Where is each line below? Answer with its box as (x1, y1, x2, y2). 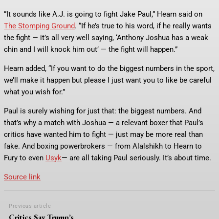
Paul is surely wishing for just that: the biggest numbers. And (4, 106, 201, 115)
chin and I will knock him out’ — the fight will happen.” (4, 44, 177, 54)
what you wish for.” (4, 87, 65, 96)
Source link (4, 172, 41, 181)
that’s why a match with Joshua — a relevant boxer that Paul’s (4, 118, 203, 127)
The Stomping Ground (4, 21, 75, 30)
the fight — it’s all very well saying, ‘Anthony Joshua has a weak (4, 33, 208, 42)
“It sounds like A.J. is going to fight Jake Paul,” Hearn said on (4, 9, 202, 19)
